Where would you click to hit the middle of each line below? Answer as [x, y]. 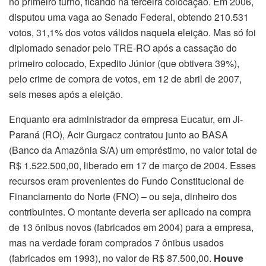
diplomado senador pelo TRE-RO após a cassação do [123, 48]
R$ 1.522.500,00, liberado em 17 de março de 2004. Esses [132, 166]
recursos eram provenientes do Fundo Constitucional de [126, 181]
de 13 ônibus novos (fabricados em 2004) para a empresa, [131, 227]
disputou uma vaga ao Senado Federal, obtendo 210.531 [129, 17]
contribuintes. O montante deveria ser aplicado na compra [130, 212]
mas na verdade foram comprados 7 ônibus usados [116, 243]
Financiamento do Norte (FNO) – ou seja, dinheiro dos [123, 197]
